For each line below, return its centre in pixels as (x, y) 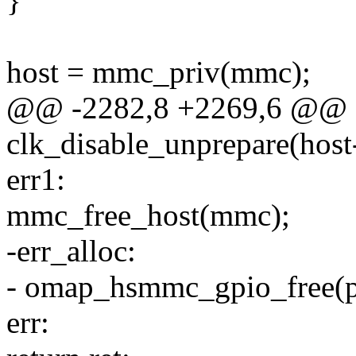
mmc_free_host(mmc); (148, 215)
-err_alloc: (71, 251)
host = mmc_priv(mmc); (159, 72)
